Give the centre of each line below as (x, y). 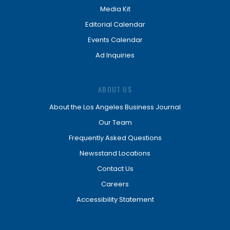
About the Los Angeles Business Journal (115, 107)
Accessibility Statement (115, 199)
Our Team (115, 122)
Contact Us (115, 169)
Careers (115, 184)
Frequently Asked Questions (115, 138)
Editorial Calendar (115, 24)
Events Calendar (115, 40)
